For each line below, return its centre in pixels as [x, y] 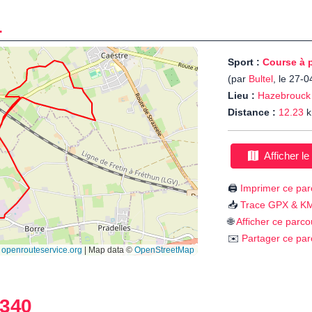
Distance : [252, 112]
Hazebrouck [284, 96]
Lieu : [241, 96]
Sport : [245, 62]
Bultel [261, 79]
